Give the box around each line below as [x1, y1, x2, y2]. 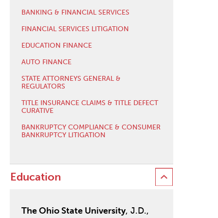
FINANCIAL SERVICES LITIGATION [21, 24, 129, 33]
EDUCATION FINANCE [21, 41, 92, 50]
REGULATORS [21, 82, 65, 91]
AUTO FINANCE [21, 57, 72, 66]
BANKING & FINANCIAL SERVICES [21, 8, 129, 17]
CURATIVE [21, 106, 54, 115]
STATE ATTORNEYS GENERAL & [21, 74, 121, 83]
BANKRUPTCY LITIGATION [21, 130, 106, 139]
